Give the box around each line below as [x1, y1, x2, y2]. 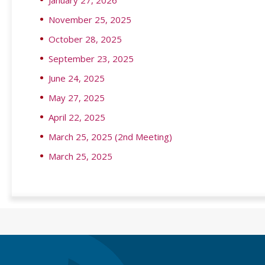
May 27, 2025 [49, 92, 105, 104]
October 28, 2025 [49, 33, 122, 45]
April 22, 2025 [49, 111, 105, 123]
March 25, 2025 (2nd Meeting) [49, 131, 172, 143]
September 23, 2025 [49, 53, 134, 64]
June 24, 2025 [49, 72, 105, 84]
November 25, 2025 [49, 14, 131, 25]
